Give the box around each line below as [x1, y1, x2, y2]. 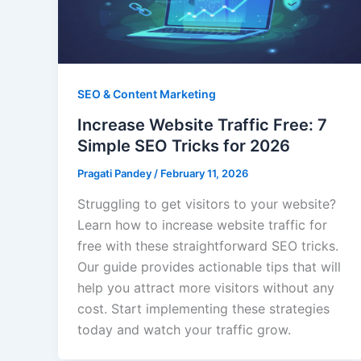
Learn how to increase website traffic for [77, 216, 327, 233]
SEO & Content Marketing [77, 87, 216, 102]
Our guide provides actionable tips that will [77, 258, 341, 275]
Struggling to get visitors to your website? [77, 195, 336, 212]
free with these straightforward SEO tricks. [77, 237, 338, 254]
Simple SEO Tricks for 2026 [77, 135, 290, 156]
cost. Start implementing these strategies [77, 300, 330, 317]
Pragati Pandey [77, 166, 154, 180]
